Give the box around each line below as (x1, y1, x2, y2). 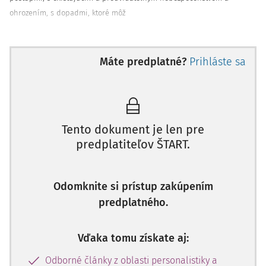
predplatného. (98, 196, 168, 209)
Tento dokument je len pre (62, 122, 204, 137)
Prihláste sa (189, 55, 246, 68)
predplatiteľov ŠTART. (76, 137, 190, 151)
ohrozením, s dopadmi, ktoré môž (9, 8, 125, 17)
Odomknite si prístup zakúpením (53, 180, 213, 193)
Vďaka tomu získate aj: (77, 232, 189, 245)
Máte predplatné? (100, 55, 186, 68)
